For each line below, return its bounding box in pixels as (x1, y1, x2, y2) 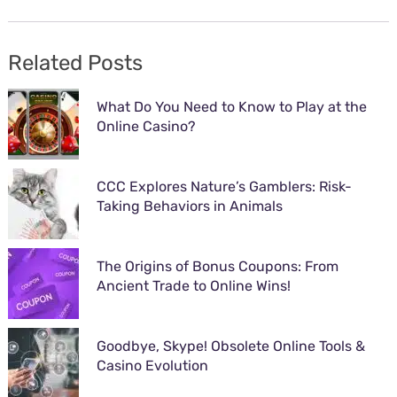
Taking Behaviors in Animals (96, 198, 283, 214)
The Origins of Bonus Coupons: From (96, 258, 339, 275)
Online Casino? (96, 118, 196, 135)
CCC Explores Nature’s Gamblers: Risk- (96, 178, 352, 195)
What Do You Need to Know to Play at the (96, 98, 367, 115)
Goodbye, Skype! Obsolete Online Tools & (96, 338, 365, 354)
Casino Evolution (96, 357, 208, 374)
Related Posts (7, 51, 143, 75)
